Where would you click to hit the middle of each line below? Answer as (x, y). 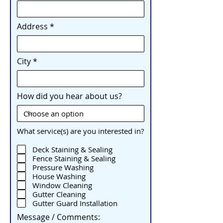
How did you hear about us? (69, 96)
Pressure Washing (63, 167)
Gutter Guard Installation (75, 203)
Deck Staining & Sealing (72, 149)
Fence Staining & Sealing (74, 158)
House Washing (59, 176)
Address (32, 26)
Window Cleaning (62, 185)
